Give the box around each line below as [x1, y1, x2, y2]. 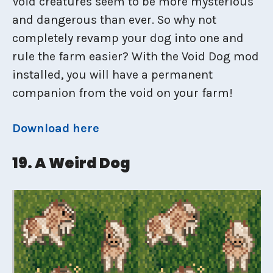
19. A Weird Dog [12, 152, 130, 173]
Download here [12, 121, 99, 135]
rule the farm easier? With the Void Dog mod [12, 49, 259, 63]
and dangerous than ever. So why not [12, 12, 216, 27]
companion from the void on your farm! [12, 85, 233, 100]
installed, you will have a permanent [12, 67, 213, 82]
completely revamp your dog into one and [12, 30, 244, 45]
